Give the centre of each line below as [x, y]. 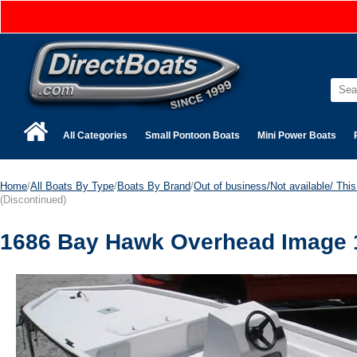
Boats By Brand [154, 186]
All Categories [95, 135]
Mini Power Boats [297, 135]
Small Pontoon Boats [192, 135]
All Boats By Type [72, 186]
